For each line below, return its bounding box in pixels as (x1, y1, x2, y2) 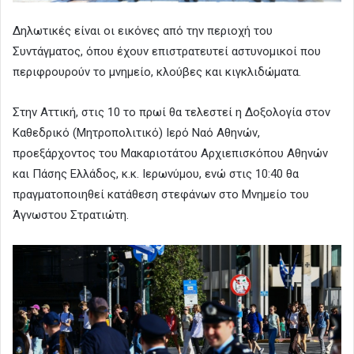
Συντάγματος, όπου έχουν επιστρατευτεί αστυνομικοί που (13, 43, 321, 58)
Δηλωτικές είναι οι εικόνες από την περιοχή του (13, 23, 273, 38)
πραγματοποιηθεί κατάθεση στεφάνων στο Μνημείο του (13, 186, 309, 201)
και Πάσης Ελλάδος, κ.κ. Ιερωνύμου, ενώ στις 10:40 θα (13, 166, 299, 181)
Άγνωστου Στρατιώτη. (13, 207, 129, 222)
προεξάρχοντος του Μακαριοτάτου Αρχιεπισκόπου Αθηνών (13, 145, 328, 160)
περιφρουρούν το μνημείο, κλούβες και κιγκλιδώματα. (13, 64, 301, 79)
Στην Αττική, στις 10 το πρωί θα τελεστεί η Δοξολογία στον (13, 104, 330, 119)
